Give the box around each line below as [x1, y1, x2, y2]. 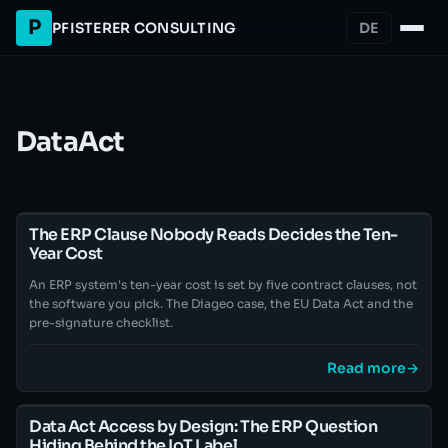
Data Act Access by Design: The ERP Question [29, 416, 378, 437]
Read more [327, 359, 406, 377]
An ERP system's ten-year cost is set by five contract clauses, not [29, 277, 417, 292]
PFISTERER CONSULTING [52, 18, 237, 37]
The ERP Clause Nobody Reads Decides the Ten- [29, 224, 398, 245]
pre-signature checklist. [29, 315, 173, 330]
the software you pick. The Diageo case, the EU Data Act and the [29, 296, 413, 311]
